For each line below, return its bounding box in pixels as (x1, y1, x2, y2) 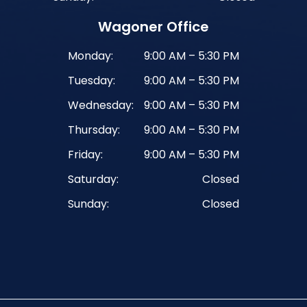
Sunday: (68, 195, 109, 212)
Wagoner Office (98, 16, 209, 36)
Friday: (68, 146, 103, 162)
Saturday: (68, 171, 119, 187)
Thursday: (68, 121, 120, 138)
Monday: (68, 47, 113, 64)
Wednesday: (68, 97, 134, 113)
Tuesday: (68, 72, 115, 88)
